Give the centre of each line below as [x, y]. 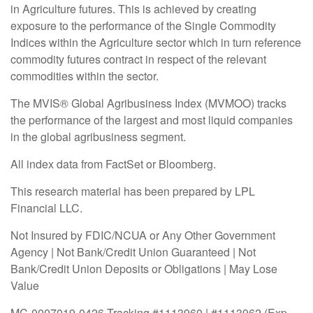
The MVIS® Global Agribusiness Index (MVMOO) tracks [148, 103]
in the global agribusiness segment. [98, 136]
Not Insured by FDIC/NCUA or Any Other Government [143, 235]
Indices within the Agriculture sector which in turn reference [156, 42]
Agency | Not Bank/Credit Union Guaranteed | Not [133, 252]
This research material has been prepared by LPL [133, 191]
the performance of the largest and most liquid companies [152, 119]
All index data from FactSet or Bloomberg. [115, 163]
